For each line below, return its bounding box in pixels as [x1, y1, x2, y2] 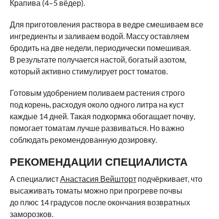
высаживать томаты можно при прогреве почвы [9, 185, 182, 195]
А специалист [9, 174, 60, 183]
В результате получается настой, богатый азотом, [9, 54, 186, 64]
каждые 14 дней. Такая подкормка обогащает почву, [9, 111, 195, 121]
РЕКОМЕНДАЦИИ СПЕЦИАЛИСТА [9, 155, 188, 168]
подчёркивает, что [136, 174, 202, 183]
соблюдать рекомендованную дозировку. [9, 134, 157, 144]
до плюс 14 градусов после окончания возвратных [9, 197, 190, 207]
